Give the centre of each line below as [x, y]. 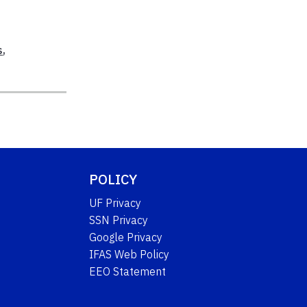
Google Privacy [126, 237]
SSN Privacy [119, 220]
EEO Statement [128, 271]
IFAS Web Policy [130, 254]
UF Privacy [115, 202]
